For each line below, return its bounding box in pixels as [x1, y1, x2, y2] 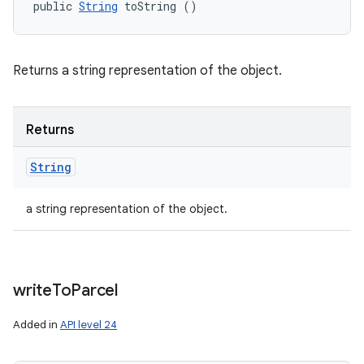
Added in [13, 318, 60, 331]
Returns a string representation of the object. [13, 63, 282, 79]
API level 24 [60, 318, 117, 331]
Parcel [71, 280, 118, 301]
